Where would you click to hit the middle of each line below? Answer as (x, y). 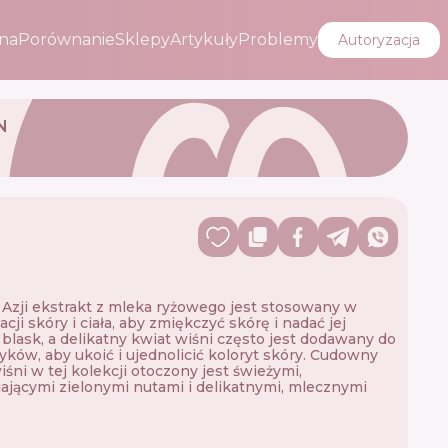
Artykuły (204, 39)
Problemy (278, 39)
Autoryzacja (379, 40)
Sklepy (142, 39)
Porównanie (66, 39)
